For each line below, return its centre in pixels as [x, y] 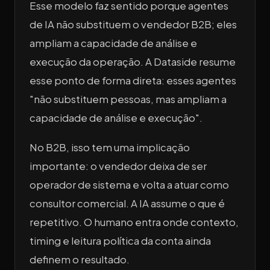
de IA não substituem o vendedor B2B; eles [133, 24]
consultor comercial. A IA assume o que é [127, 204]
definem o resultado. [80, 260]
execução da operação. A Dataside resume [133, 61]
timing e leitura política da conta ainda [120, 241]
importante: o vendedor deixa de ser [118, 166]
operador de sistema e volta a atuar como [129, 185]
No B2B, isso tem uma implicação [110, 148]
